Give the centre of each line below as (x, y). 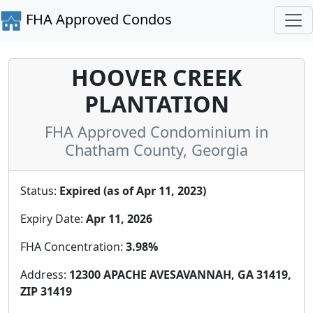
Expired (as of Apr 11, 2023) (133, 190)
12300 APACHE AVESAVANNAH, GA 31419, (180, 274)
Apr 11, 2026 (119, 218)
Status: (40, 190)
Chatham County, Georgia (156, 150)
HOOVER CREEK (156, 77)
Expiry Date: (53, 218)
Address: (45, 274)
